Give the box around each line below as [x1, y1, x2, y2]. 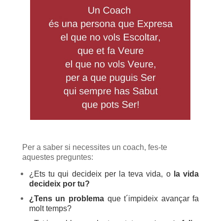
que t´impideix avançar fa [104, 194, 199, 203]
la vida [173, 170, 199, 178]
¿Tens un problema [29, 194, 104, 203]
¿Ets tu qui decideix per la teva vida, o [29, 170, 174, 178]
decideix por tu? [29, 180, 90, 188]
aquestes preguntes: [22, 153, 93, 161]
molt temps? [29, 204, 72, 213]
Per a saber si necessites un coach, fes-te [22, 143, 167, 151]
